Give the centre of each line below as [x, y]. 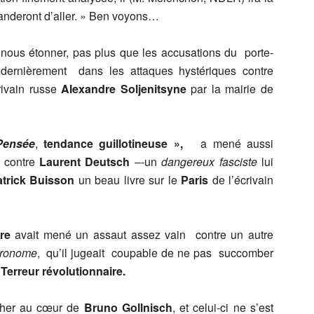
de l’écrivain [241, 180]
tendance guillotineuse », [116, 143]
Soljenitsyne [153, 89]
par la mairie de [230, 89]
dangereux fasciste [209, 162]
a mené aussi [231, 143]
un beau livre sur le [128, 180]
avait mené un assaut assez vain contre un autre [144, 234]
